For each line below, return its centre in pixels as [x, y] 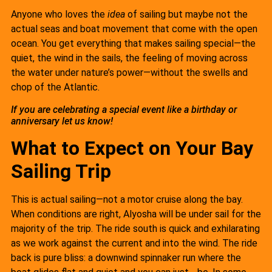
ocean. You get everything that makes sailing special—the [133, 44]
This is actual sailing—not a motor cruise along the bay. [127, 199]
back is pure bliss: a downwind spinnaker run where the [126, 257]
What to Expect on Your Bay [132, 148]
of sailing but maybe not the [186, 15]
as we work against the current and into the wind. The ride [134, 243]
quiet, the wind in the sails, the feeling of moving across [129, 58]
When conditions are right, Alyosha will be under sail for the [136, 214]
